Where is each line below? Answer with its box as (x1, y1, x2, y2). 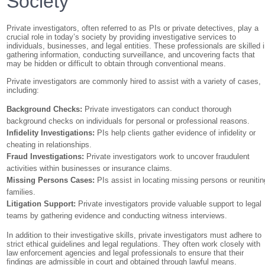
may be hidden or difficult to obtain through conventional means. (7, 59, 227, 68)
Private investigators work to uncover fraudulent (84, 152, 250, 161)
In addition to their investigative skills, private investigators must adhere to (7, 231, 262, 240)
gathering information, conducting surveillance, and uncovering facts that (7, 50, 256, 59)
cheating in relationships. (7, 140, 92, 149)
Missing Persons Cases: (7, 176, 95, 185)
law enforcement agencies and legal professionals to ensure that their (7, 248, 244, 257)
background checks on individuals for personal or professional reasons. (7, 117, 250, 125)
